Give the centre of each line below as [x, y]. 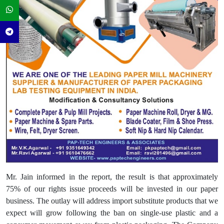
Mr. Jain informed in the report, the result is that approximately [112, 177]
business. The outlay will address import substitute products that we [112, 201]
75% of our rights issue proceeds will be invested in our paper [112, 189]
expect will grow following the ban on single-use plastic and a [112, 213]
